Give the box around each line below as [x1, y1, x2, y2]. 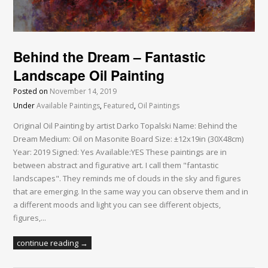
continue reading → [17, 237, 89, 249]
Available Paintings [36, 100, 100, 111]
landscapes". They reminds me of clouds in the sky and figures [13, 173, 242, 184]
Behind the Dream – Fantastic [13, 47, 206, 67]
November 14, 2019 [50, 86, 117, 97]
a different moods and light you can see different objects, [13, 199, 221, 211]
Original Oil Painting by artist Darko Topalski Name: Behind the [13, 120, 238, 132]
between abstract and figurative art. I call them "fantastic [13, 160, 219, 171]
